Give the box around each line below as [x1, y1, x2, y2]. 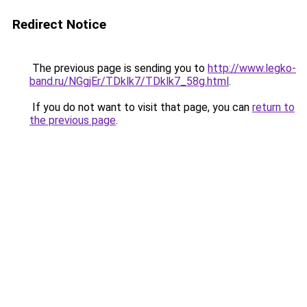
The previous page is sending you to [29, 62, 208, 75]
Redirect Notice [12, 16, 106, 32]
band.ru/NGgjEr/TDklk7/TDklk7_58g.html [29, 75, 229, 88]
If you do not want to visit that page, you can [29, 101, 252, 114]
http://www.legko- [208, 62, 296, 75]
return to [252, 101, 295, 114]
